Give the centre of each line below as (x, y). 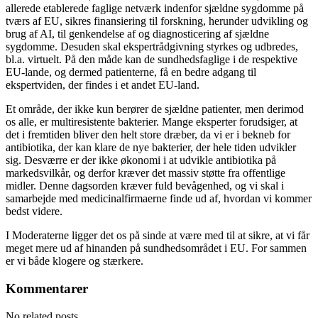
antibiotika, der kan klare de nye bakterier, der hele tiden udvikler (151, 148)
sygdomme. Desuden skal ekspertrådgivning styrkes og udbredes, (152, 47)
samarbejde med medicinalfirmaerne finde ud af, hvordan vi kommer (159, 199)
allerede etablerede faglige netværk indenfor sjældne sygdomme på (155, 9)
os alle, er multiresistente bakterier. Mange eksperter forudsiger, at (152, 122)
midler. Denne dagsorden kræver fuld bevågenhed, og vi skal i (145, 186)
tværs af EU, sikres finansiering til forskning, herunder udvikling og (157, 21)
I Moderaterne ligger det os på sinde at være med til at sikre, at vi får (158, 236)
